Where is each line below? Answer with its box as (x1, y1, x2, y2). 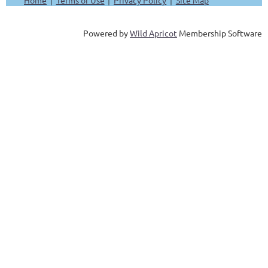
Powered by (83, 27, 130, 38)
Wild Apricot (130, 27, 177, 38)
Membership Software (177, 27, 262, 38)
